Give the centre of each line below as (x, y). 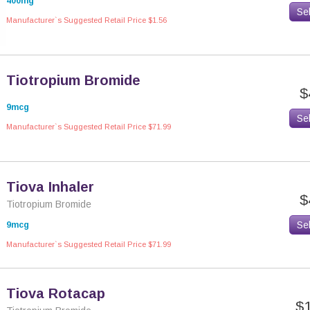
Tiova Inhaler (50, 187)
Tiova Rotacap (56, 293)
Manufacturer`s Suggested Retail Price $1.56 (86, 20)
